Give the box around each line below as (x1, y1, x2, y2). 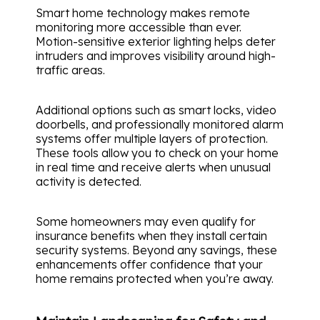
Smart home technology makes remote (36, 5, 250, 20)
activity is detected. (36, 174, 141, 189)
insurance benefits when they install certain (36, 228, 267, 243)
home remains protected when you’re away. (36, 271, 274, 286)
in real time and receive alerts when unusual (36, 159, 271, 174)
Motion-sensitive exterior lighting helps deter (36, 34, 276, 49)
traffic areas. (36, 62, 105, 77)
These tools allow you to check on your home (36, 145, 279, 160)
